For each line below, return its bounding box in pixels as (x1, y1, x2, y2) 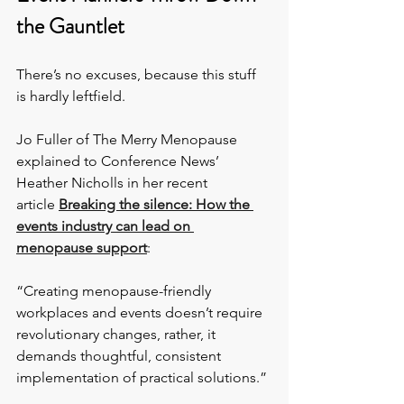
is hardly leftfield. (16, 87, 125, 106)
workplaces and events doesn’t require (16, 304, 266, 322)
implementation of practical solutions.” (16, 369, 267, 387)
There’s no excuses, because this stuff (16, 66, 260, 84)
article (16, 196, 59, 214)
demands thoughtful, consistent (16, 347, 225, 365)
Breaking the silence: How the (59, 196, 253, 214)
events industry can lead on (16, 217, 194, 235)
